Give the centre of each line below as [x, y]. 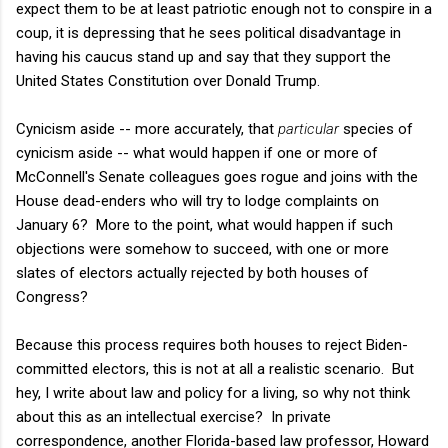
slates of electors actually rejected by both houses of [192, 272]
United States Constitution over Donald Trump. [168, 80]
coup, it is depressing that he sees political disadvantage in [208, 32]
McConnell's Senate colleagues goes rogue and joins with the [217, 176]
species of [376, 128]
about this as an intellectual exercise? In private [173, 416]
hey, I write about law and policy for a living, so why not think [213, 392]
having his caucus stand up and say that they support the [203, 56]
